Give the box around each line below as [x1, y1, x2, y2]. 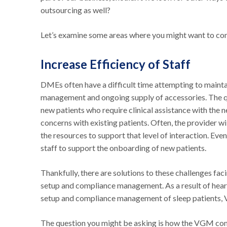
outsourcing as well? [41, 5, 110, 15]
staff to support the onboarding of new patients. [41, 142, 206, 153]
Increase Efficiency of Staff [41, 56, 191, 71]
